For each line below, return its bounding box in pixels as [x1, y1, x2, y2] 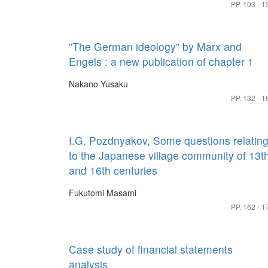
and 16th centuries [69, 163, 157, 178]
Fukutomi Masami [69, 187, 136, 199]
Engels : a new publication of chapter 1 [69, 54, 254, 69]
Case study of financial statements [69, 242, 233, 257]
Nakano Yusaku [69, 78, 128, 90]
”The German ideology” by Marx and [69, 39, 242, 54]
